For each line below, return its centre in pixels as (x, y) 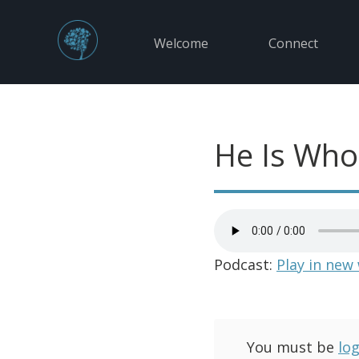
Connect (293, 43)
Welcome (181, 43)
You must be (292, 347)
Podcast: (245, 265)
